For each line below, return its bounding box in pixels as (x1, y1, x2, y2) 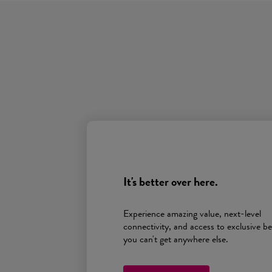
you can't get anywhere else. (123, 231, 228, 246)
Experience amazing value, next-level (123, 206, 261, 221)
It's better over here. (123, 172, 218, 191)
